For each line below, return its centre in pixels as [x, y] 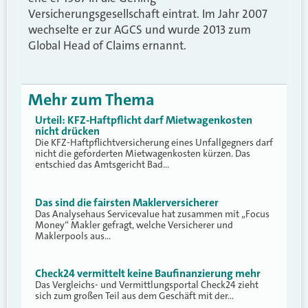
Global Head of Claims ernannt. [107, 45]
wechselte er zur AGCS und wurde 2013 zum [140, 29]
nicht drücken [67, 131]
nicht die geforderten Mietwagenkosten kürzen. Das [143, 154]
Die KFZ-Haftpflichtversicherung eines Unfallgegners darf [154, 143]
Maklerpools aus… [73, 235]
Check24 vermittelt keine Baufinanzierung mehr [148, 273]
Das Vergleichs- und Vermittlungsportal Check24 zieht [147, 284]
